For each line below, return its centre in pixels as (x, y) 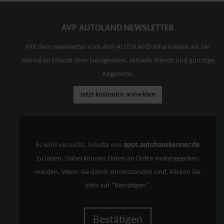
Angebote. (118, 74)
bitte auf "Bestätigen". (118, 186)
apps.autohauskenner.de (162, 145)
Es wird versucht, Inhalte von (80, 145)
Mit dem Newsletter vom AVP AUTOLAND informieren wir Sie (118, 47)
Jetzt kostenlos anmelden (118, 94)
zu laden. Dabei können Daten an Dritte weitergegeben (118, 159)
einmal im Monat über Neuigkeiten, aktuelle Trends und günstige (118, 60)
